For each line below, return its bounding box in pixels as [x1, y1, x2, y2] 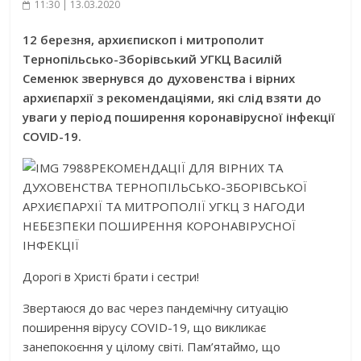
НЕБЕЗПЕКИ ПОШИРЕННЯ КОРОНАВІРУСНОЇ [23, 218, 297, 234]
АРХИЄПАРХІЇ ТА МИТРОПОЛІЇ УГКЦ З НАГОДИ [23, 198, 305, 214]
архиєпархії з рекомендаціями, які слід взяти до [23, 89, 322, 106]
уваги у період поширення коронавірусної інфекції [23, 109, 336, 125]
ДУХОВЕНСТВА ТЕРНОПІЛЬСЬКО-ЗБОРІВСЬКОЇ [23, 179, 308, 195]
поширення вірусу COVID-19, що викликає [23, 319, 267, 335]
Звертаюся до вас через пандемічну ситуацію [23, 300, 289, 316]
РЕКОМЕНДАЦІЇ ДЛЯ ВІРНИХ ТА [91, 160, 284, 176]
